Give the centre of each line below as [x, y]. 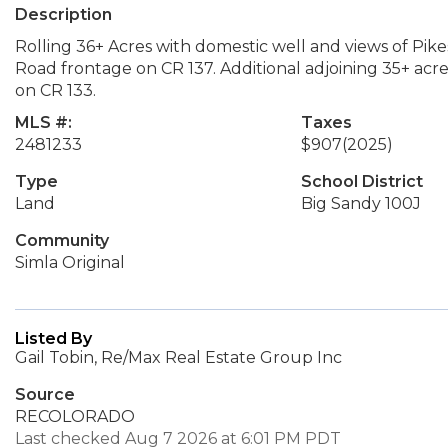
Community [62, 240]
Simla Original [70, 262]
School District [361, 181]
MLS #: [43, 122]
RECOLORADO [75, 416]
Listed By [53, 338]
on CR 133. [55, 90]
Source [45, 394]
